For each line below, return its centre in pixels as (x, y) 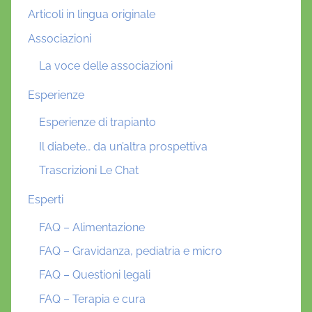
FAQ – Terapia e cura (92, 299)
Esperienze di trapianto (97, 123)
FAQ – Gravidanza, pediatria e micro (131, 251)
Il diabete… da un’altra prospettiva (123, 146)
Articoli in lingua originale (92, 15)
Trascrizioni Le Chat (89, 171)
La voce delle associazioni (106, 65)
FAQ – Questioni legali (95, 275)
